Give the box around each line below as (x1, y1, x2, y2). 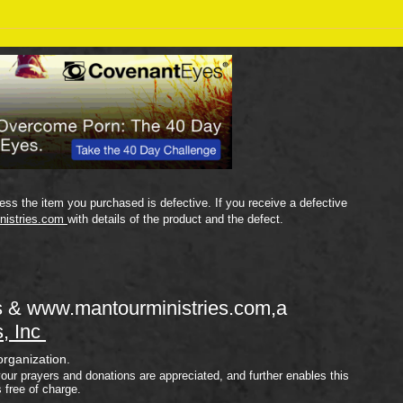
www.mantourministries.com (27, 297, 271, 320)
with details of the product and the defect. (67, 212, 283, 227)
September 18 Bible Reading (75, 11, 290, 33)
